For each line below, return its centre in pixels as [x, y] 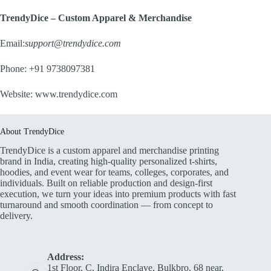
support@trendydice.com [73, 43]
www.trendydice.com [76, 94]
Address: [65, 257]
